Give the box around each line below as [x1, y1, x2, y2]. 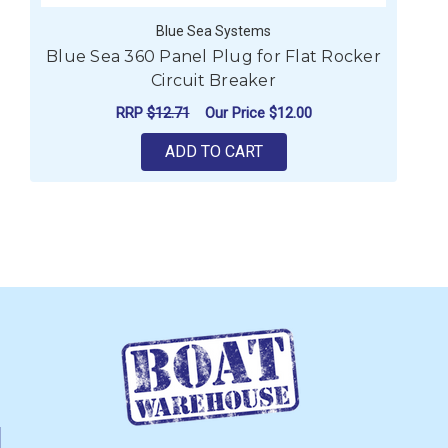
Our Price [204, 103, 269, 122]
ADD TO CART [164, 142, 263, 162]
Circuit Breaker [151, 71, 276, 91]
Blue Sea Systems [156, 23, 271, 40]
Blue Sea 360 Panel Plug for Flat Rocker [46, 47, 381, 67]
